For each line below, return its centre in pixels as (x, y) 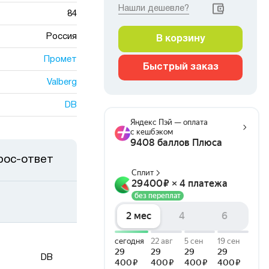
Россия (61, 36)
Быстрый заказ (180, 67)
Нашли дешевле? (154, 8)
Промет (60, 59)
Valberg (62, 82)
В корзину (180, 39)
